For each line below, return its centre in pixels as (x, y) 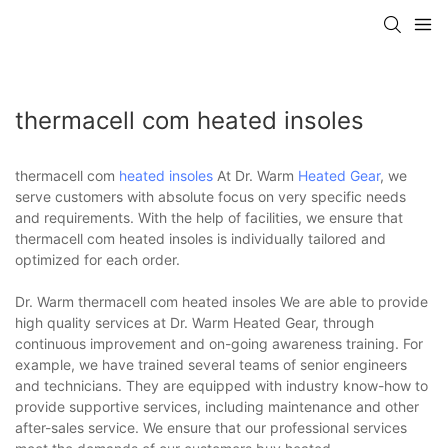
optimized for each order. (99, 259)
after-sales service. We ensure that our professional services (211, 427)
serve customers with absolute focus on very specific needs (210, 196)
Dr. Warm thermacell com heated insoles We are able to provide (221, 301)
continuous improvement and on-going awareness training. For (219, 343)
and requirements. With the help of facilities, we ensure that (209, 217)
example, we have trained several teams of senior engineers (211, 364)
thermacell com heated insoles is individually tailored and (200, 238)
